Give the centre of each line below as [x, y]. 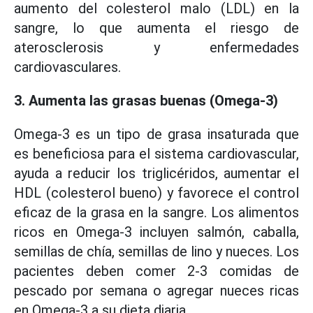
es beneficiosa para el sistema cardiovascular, [156, 154]
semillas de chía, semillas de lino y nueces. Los [156, 252]
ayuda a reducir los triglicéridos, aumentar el [156, 173]
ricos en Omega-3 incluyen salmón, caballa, [156, 232]
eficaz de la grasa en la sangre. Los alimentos [156, 212]
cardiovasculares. [67, 67]
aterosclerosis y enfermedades [156, 48]
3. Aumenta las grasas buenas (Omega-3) [146, 101]
